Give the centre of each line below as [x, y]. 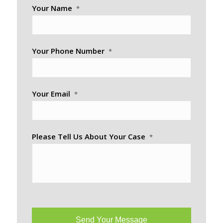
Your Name [52, 8]
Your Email [51, 93]
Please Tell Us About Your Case [88, 136]
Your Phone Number [68, 51]
